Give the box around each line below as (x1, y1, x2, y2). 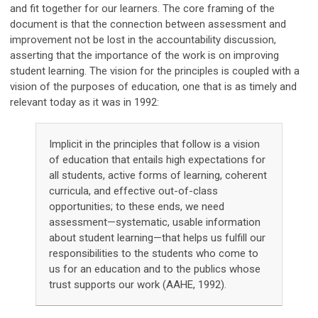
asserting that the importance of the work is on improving (10, 49, 279, 62)
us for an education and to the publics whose (49, 263, 261, 276)
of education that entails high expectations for (49, 153, 265, 167)
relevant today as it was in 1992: (10, 96, 159, 109)
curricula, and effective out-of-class (49, 185, 218, 198)
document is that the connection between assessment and (10, 18, 286, 31)
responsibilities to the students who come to (49, 247, 258, 261)
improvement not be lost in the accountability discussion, (10, 33, 276, 47)
